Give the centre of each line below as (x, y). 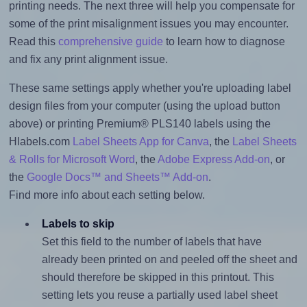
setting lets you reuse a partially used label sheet (159, 295)
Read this (33, 42)
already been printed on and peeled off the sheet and (169, 260)
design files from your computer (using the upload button (144, 106)
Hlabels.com (40, 142)
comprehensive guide (110, 42)
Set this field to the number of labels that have (151, 242)
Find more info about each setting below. (107, 195)
